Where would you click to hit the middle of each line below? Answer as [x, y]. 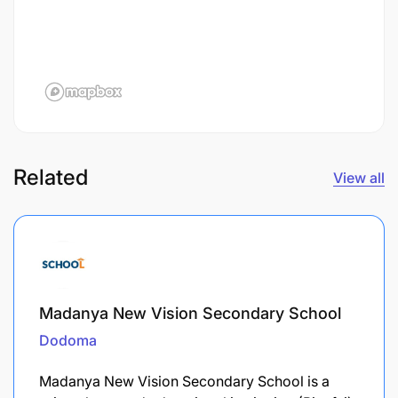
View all [359, 177]
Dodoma [68, 340]
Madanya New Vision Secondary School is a [184, 381]
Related [51, 177]
